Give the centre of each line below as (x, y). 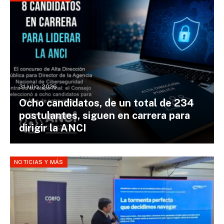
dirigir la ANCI (52, 128)
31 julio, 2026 (38, 87)
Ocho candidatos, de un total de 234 (106, 103)
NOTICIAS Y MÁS (39, 162)
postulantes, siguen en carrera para (104, 116)
